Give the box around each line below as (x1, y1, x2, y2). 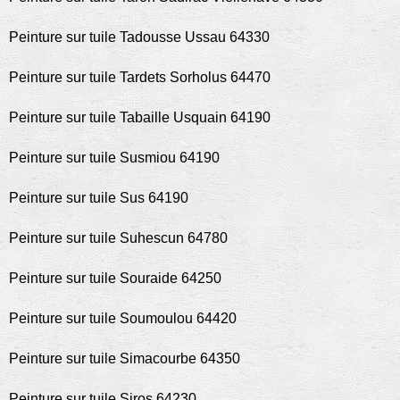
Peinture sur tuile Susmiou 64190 (9, 150, 220, 165)
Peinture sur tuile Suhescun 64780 (9, 230, 228, 246)
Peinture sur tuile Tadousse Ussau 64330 (9, 29, 270, 45)
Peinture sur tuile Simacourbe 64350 (9, 351, 240, 366)
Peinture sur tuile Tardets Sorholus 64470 (9, 70, 271, 85)
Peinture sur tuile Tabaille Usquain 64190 (9, 110, 271, 125)
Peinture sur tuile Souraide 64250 (9, 271, 221, 286)
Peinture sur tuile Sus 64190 (9, 190, 188, 205)
